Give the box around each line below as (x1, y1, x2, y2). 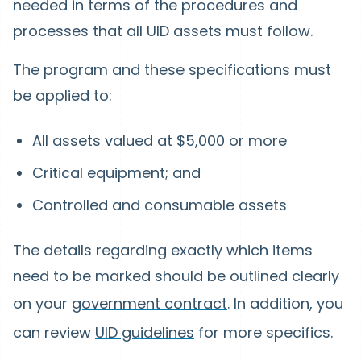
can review (13, 322, 95, 342)
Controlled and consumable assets (32, 195, 287, 215)
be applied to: (13, 85, 112, 106)
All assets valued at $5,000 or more (32, 131, 287, 151)
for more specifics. (194, 322, 333, 342)
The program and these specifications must (13, 60, 331, 80)
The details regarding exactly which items (13, 240, 313, 260)
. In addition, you (227, 293, 343, 313)
